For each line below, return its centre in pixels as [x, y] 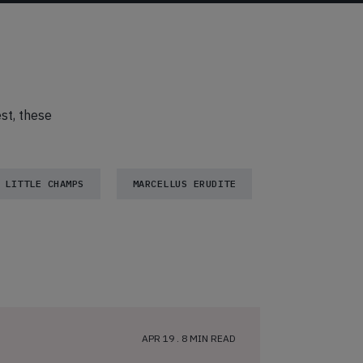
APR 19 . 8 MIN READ [189, 338]
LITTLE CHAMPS [45, 184]
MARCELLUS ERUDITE [184, 184]
